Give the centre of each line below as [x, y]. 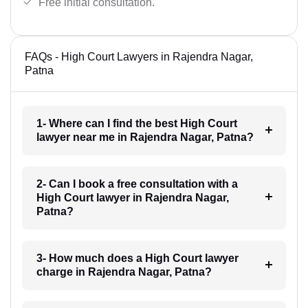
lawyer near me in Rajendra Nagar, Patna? [145, 137]
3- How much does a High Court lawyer [137, 258]
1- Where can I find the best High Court [136, 123]
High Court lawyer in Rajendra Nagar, [132, 197]
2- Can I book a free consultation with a [137, 184]
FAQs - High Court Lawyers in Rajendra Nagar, [139, 56]
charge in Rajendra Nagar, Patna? [124, 272]
